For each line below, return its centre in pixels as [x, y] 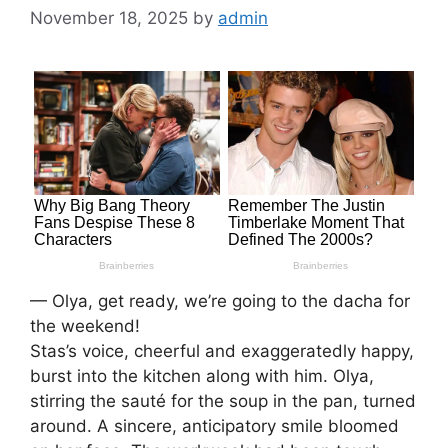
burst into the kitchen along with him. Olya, [202, 375]
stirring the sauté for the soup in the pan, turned [223, 400]
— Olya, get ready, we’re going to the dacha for [220, 300]
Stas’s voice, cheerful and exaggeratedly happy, [222, 350]
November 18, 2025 [109, 17]
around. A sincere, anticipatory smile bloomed [214, 425]
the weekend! [85, 325]
